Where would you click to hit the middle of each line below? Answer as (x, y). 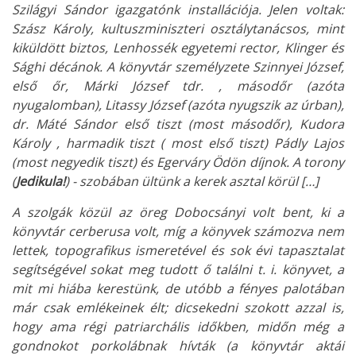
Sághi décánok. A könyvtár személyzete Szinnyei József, (178, 67)
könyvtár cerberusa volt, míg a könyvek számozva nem (178, 232)
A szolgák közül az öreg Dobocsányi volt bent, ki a (178, 213)
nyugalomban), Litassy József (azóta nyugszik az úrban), (178, 105)
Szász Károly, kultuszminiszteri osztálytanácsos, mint (178, 29)
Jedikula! (41, 182)
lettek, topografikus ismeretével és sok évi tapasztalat (178, 251)
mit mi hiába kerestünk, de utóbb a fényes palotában (178, 289)
